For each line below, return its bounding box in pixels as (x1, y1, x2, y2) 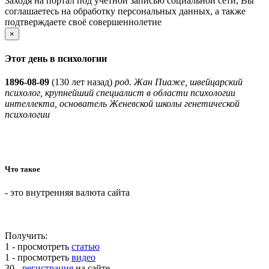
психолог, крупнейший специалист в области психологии (5, 87, 235, 98)
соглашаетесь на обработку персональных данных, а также (5, 6, 246, 17)
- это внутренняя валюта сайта (5, 187, 130, 198)
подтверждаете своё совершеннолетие (5, 17, 162, 28)
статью (71, 241, 100, 252)
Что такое (5, 165, 40, 174)
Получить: (5, 231, 47, 241)
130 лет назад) (55, 76, 115, 87)
